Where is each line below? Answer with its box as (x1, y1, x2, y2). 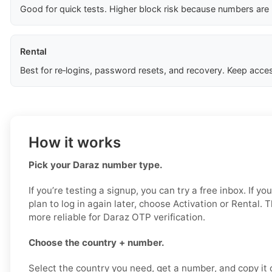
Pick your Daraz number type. (29, 159, 163, 171)
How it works (29, 134, 121, 152)
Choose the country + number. (29, 237, 165, 249)
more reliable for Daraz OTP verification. (29, 211, 205, 223)
